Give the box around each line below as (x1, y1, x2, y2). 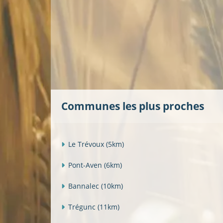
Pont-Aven (68, 160, 104, 170)
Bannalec (68, 181, 101, 191)
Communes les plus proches (61, 99, 204, 113)
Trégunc (68, 202, 98, 212)
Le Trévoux (68, 139, 106, 149)
